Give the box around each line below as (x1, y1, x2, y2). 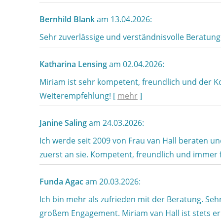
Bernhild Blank (39, 14, 95, 25)
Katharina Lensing (39, 59, 107, 70)
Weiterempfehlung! (39, 90, 113, 101)
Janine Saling (39, 117, 87, 128)
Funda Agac (39, 176, 83, 187)
